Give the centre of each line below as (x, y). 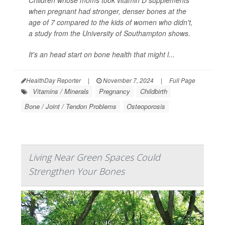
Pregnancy (115, 91)
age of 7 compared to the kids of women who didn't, (111, 22)
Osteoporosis (146, 106)
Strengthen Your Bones (77, 171)
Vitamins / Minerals (61, 91)
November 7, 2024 (128, 80)
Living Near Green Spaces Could (94, 157)
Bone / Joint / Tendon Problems (71, 106)
